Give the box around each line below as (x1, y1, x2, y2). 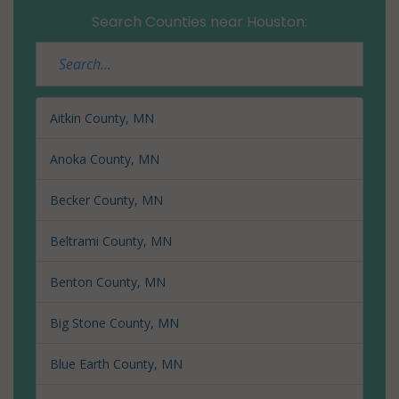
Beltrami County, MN (50, 232, 172, 249)
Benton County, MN (50, 273, 166, 290)
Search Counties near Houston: (92, 11, 307, 32)
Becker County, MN (50, 191, 163, 208)
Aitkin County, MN (50, 109, 154, 126)
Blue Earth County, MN (50, 354, 183, 372)
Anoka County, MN (50, 150, 159, 167)
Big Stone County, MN (50, 313, 179, 331)
